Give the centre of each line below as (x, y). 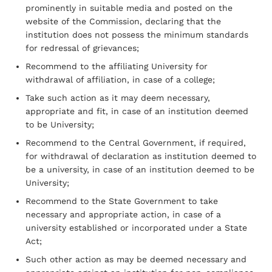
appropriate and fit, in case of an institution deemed (137, 111)
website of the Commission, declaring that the (123, 21)
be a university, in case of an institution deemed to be (140, 169)
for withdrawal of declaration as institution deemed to (141, 156)
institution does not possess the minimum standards (137, 34)
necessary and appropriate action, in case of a (123, 214)
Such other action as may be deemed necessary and (136, 259)
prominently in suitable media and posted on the (129, 8)
